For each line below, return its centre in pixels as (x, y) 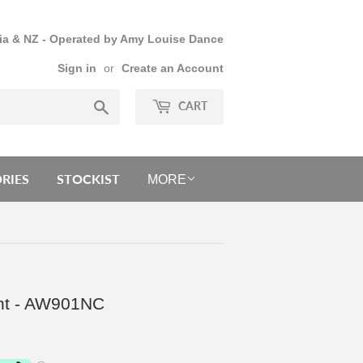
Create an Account (173, 68)
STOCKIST (88, 179)
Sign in (77, 68)
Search (130, 106)
